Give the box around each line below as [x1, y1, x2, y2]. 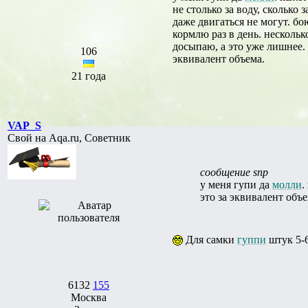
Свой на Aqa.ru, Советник [8, 131, 131, 144]
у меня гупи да [200, 178, 272, 190]
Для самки [183, 233, 237, 245]
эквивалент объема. [173, 52, 265, 65]
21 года [71, 69, 106, 82]
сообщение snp [200, 166, 268, 178]
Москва [71, 291, 107, 303]
